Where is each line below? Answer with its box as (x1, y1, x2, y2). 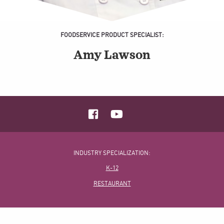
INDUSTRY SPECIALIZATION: (73, 150, 150, 156)
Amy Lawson (73, 49, 150, 61)
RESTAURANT (93, 180, 131, 187)
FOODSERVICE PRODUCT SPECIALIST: (60, 32, 164, 38)
